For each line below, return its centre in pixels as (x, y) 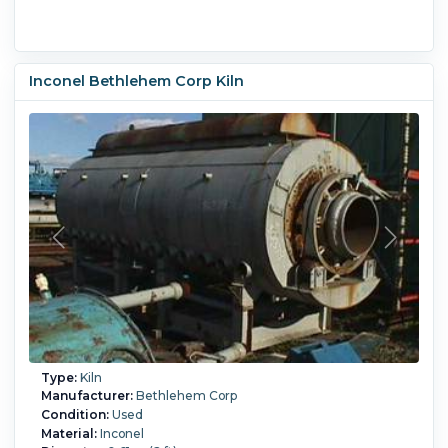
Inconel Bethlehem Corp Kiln (136, 81)
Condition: (74, 414)
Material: (68, 433)
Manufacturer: (86, 396)
